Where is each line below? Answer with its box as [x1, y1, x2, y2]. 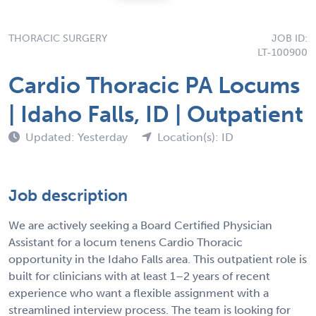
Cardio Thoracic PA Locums [8, 71, 300, 99]
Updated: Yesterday [25, 130, 130, 144]
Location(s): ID [157, 130, 233, 144]
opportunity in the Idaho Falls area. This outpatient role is [8, 252, 307, 266]
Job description [8, 185, 128, 205]
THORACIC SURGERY [8, 32, 107, 44]
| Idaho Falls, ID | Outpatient [8, 100, 303, 128]
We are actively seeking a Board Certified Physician [8, 218, 272, 232]
